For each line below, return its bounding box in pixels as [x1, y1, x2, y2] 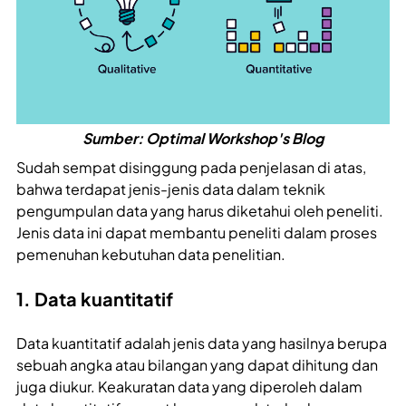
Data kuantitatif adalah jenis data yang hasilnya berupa [16, 333, 387, 353]
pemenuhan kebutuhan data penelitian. [16, 245, 285, 265]
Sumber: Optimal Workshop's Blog [82, 129, 324, 149]
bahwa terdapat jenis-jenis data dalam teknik [16, 179, 325, 199]
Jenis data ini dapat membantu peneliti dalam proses [16, 223, 377, 243]
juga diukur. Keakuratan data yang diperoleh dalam [16, 377, 362, 397]
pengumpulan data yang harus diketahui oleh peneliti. [16, 201, 383, 221]
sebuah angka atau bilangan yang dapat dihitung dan [16, 355, 378, 375]
